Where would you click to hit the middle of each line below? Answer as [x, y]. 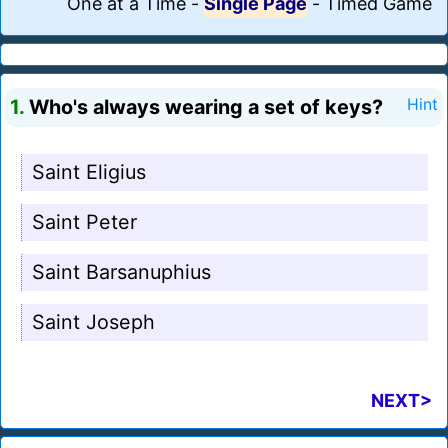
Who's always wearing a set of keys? [203, 107]
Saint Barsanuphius [121, 272]
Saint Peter [84, 222]
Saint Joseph [93, 322]
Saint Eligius [89, 172]
